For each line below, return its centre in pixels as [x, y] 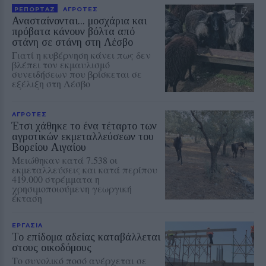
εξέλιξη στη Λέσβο [51, 83]
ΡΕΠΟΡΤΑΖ [35, 9]
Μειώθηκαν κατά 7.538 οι [65, 160]
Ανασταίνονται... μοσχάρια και [79, 20]
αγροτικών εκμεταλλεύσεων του [83, 136]
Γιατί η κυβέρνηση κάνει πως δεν [81, 55]
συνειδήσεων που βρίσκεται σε [77, 74]
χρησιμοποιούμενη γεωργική [72, 188]
